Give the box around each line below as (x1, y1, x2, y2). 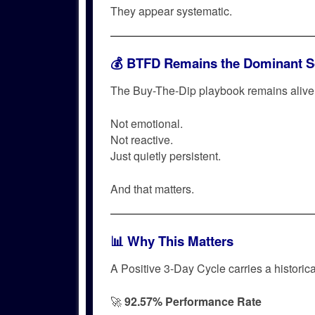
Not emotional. (110, 115, 183, 132)
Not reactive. (110, 131, 173, 148)
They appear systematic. (110, 3, 232, 20)
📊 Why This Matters (110, 231, 233, 251)
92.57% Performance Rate (124, 293, 262, 310)
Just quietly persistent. (110, 148, 221, 165)
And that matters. (110, 181, 194, 198)
